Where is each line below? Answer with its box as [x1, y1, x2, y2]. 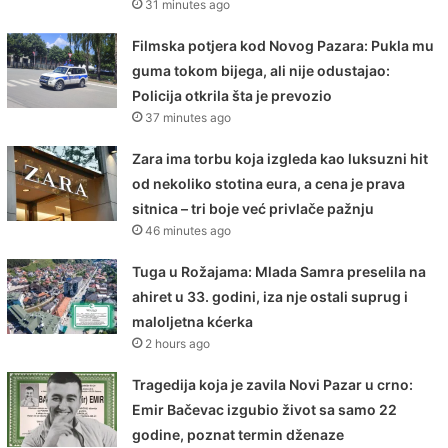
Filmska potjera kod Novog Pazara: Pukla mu [132, 37, 435, 55]
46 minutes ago [145, 223, 232, 239]
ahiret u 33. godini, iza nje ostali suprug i [132, 288, 409, 306]
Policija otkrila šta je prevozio [132, 87, 333, 105]
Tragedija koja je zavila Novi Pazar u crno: [132, 376, 414, 394]
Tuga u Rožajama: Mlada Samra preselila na [132, 263, 427, 281]
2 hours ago [145, 336, 211, 352]
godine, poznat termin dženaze [132, 426, 345, 444]
